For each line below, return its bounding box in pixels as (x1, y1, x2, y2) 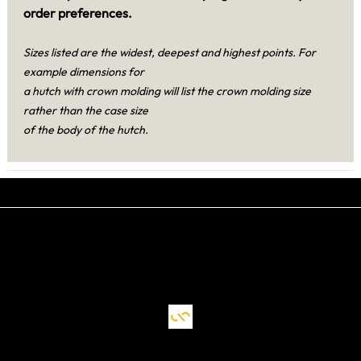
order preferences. (23, 5, 132, 22)
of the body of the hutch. (23, 122, 148, 138)
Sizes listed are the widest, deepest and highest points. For (23, 45, 316, 60)
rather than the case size (23, 103, 148, 118)
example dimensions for (23, 64, 144, 80)
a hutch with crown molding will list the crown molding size (23, 84, 311, 99)
